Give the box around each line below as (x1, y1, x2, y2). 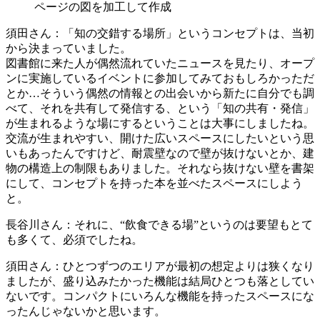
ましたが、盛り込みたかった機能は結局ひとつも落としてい (6, 275, 314, 287)
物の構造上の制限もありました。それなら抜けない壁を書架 (6, 162, 314, 174)
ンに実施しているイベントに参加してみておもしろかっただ (6, 72, 314, 84)
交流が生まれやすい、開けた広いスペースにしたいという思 (6, 132, 314, 144)
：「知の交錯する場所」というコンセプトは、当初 (51, 27, 314, 39)
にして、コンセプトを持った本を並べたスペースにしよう (6, 177, 303, 189)
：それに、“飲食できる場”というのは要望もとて (63, 219, 313, 231)
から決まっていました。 (6, 42, 131, 54)
